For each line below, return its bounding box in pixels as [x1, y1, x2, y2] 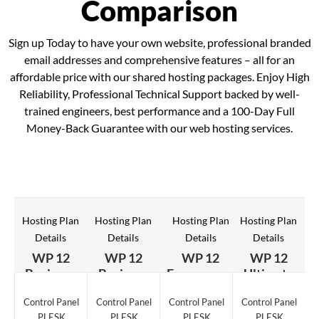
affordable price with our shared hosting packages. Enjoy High [9, 70, 310, 84]
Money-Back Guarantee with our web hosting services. [26, 121, 293, 135]
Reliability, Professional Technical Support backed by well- [19, 87, 300, 101]
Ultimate [243, 266, 294, 282]
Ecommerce [167, 266, 234, 282]
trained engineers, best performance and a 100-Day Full [24, 104, 295, 118]
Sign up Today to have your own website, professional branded [8, 36, 311, 50]
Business [98, 266, 149, 282]
